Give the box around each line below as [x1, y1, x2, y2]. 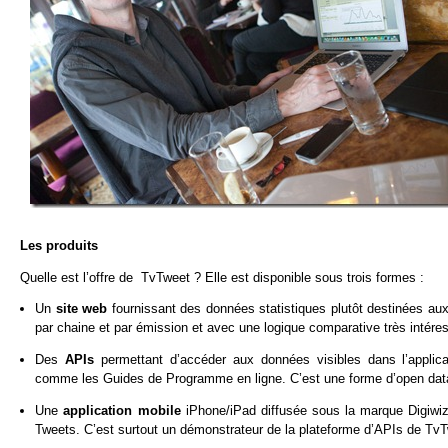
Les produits [20, 237, 98, 253]
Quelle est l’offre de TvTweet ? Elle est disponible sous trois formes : [20, 269, 424, 285]
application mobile [63, 402, 181, 418]
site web [55, 301, 108, 317]
